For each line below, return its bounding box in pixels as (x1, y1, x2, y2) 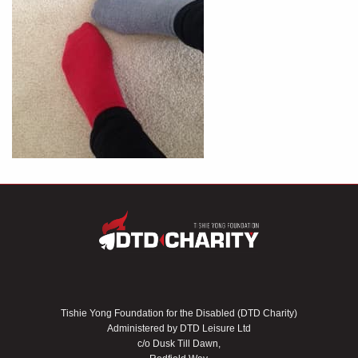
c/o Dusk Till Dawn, (137, 338, 221, 350)
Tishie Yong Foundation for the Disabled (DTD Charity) (61, 308, 297, 320)
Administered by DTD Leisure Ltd (107, 323, 251, 335)
